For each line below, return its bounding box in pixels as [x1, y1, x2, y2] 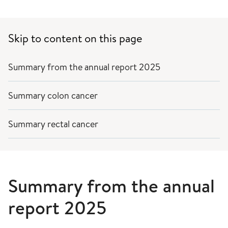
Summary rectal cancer [8, 118, 98, 130]
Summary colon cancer [8, 89, 98, 102]
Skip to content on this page [8, 31, 142, 46]
